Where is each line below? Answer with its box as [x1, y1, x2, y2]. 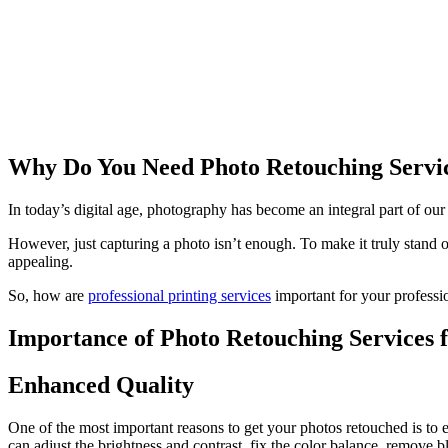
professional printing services [88, 286, 271, 304]
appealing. [8, 252, 73, 270]
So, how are [8, 286, 88, 304]
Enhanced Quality [8, 371, 194, 398]
